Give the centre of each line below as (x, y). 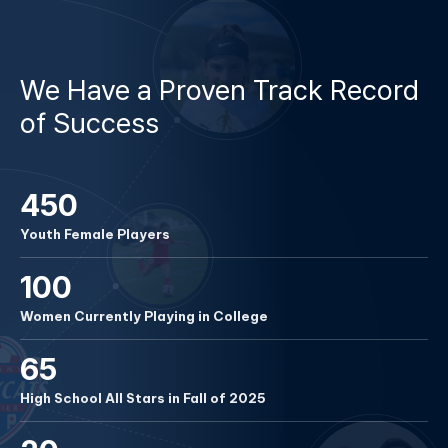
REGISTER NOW (118, 31)
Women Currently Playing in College (144, 315)
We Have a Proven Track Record (219, 89)
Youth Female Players (95, 233)
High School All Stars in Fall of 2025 (143, 397)
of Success (89, 122)
